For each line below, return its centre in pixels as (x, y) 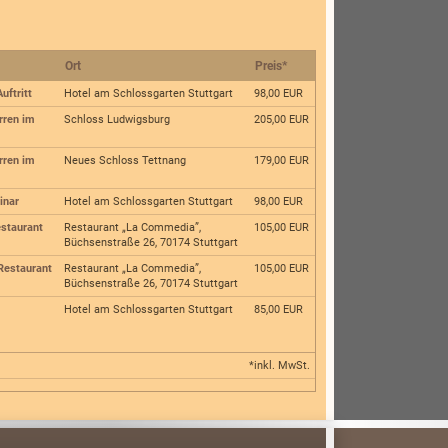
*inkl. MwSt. (279, 366)
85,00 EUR (279, 310)
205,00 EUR (282, 120)
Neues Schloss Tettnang (125, 161)
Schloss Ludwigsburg (117, 120)
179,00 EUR (282, 161)
